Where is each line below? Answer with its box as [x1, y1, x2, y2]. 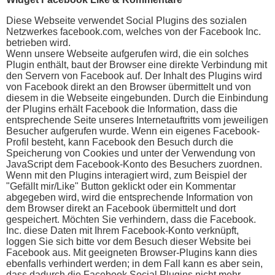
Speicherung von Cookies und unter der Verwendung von [6, 147, 255, 158]
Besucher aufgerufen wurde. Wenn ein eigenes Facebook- [6, 125, 260, 136]
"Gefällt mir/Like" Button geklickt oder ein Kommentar [6, 180, 236, 192]
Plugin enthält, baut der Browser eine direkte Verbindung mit [6, 59, 267, 70]
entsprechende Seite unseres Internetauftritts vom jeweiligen [6, 114, 268, 125]
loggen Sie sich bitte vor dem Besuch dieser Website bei [6, 236, 251, 247]
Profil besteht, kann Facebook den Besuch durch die [6, 136, 233, 147]
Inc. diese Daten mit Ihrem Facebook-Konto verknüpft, [6, 225, 239, 236]
